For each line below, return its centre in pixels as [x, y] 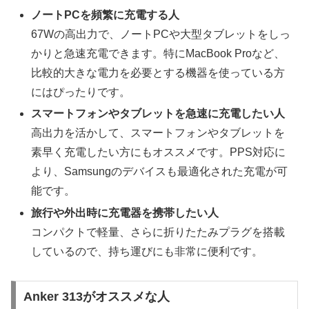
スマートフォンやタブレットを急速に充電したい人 [158, 114]
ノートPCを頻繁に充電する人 [106, 15]
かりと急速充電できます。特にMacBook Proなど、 [158, 54]
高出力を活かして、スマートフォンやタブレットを [158, 133]
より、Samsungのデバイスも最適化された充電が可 [160, 172]
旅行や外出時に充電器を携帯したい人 [125, 212]
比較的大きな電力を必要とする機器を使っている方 [158, 73]
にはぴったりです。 [81, 92]
